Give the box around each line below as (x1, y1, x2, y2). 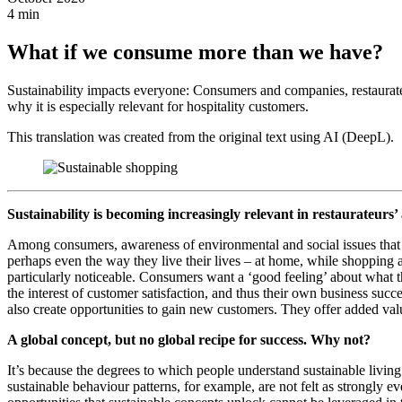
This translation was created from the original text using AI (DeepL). (7, 128, 394, 144)
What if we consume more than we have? (7, 39, 383, 64)
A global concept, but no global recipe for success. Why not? (7, 331, 371, 347)
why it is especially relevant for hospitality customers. (7, 98, 309, 114)
